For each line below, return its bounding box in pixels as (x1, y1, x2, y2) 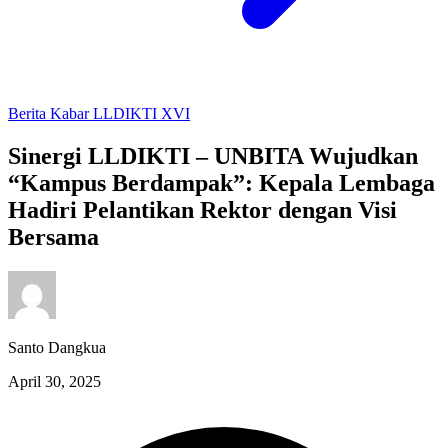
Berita (8, 105, 50, 122)
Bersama (8, 223, 99, 250)
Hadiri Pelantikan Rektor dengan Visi (8, 196, 397, 223)
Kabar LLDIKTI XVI (50, 105, 190, 122)
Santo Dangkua (8, 338, 106, 356)
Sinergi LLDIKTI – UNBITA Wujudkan (8, 142, 418, 169)
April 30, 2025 (8, 372, 101, 390)
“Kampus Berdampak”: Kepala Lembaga (8, 169, 435, 196)
